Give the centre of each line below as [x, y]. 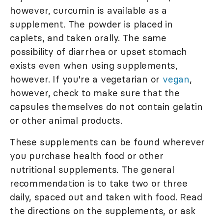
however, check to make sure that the [95, 93]
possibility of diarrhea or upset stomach [98, 52]
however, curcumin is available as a [88, 11]
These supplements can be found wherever [108, 142]
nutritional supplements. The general [92, 170]
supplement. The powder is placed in [91, 24]
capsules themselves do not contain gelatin [106, 107]
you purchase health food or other [87, 156]
